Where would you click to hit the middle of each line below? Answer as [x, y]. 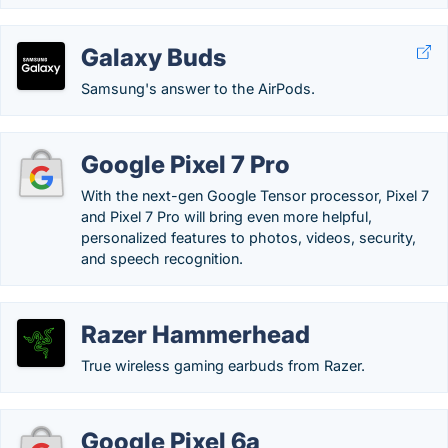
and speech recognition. [162, 258]
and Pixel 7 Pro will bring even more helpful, [226, 216]
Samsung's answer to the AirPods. [198, 88]
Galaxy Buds [153, 57]
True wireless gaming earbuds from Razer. [223, 365]
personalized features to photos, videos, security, [248, 237]
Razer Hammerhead [195, 334]
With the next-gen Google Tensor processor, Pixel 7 [255, 195]
